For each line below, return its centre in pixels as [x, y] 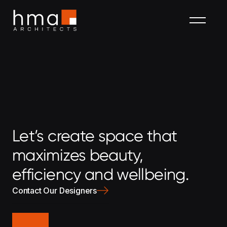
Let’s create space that [95, 136]
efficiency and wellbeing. [100, 174]
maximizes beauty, [78, 155]
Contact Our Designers [54, 190]
